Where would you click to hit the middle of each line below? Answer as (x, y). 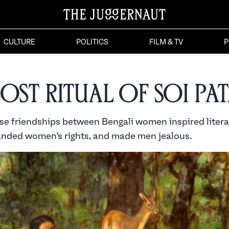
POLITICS (92, 42)
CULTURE (19, 42)
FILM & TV (166, 42)
